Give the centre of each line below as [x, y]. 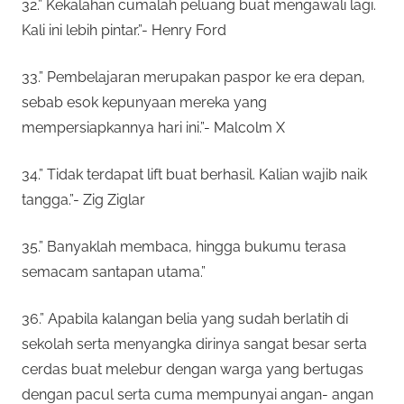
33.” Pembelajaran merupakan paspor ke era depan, [193, 77]
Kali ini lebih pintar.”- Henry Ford [124, 30]
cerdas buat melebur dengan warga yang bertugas [193, 369]
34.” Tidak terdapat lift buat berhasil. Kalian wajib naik [194, 174]
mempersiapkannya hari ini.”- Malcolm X [153, 127]
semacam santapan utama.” [114, 271]
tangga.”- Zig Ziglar [83, 199]
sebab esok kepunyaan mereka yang [144, 102]
